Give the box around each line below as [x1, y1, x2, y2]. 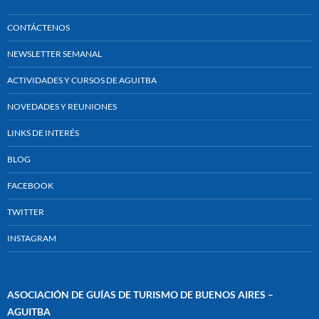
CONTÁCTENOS [7, 22, 70, 33]
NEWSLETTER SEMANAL [7, 48, 102, 60]
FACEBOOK [7, 180, 53, 192]
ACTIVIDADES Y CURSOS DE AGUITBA [7, 75, 157, 86]
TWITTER [7, 206, 44, 218]
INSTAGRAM [7, 233, 56, 244]
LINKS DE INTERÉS [7, 127, 79, 139]
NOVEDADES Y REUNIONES [7, 101, 117, 113]
